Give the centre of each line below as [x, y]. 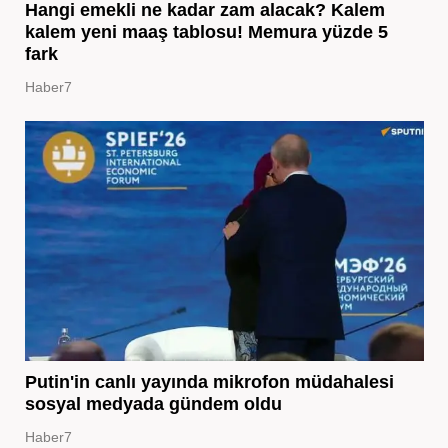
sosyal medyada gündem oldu [153, 403]
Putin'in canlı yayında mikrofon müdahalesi [209, 381]
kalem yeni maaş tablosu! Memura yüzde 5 [206, 31]
